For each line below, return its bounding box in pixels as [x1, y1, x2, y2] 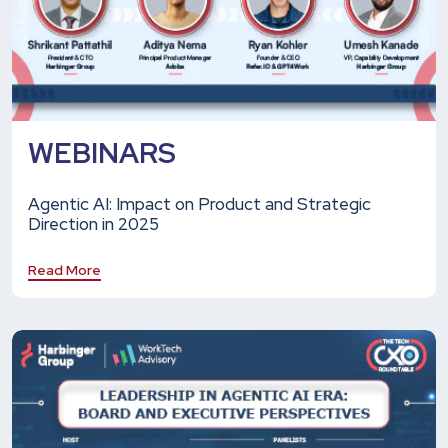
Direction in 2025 [28, 212, 159, 235]
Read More [28, 260, 101, 279]
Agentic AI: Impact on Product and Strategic [28, 192, 371, 215]
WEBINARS [28, 133, 176, 172]
